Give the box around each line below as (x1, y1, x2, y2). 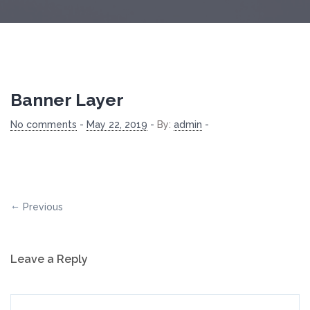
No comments (10, 119, 77, 130)
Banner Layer (10, 89, 124, 110)
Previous (23, 201, 63, 212)
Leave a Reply (10, 253, 88, 266)
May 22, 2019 (86, 119, 147, 130)
